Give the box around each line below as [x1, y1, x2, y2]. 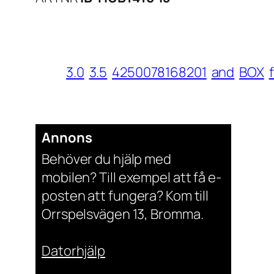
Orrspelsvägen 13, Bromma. [42, 205, 204, 224]
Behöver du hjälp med [42, 150, 171, 169]
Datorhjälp [42, 242, 105, 261]
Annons [42, 128, 92, 147]
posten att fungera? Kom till [42, 187, 209, 206]
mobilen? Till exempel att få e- [42, 168, 221, 187]
